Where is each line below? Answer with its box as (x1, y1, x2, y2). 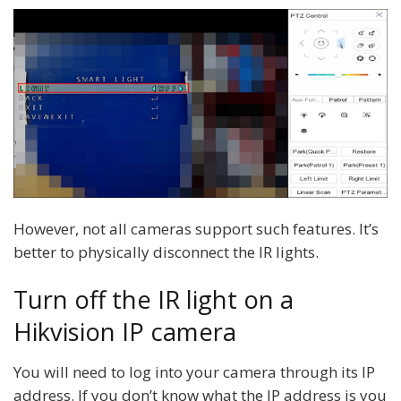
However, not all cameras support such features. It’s (13, 218, 379, 239)
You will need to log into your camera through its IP (13, 361, 375, 382)
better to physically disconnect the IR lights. (13, 241, 319, 262)
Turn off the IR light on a (13, 283, 294, 317)
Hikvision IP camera (13, 315, 236, 349)
